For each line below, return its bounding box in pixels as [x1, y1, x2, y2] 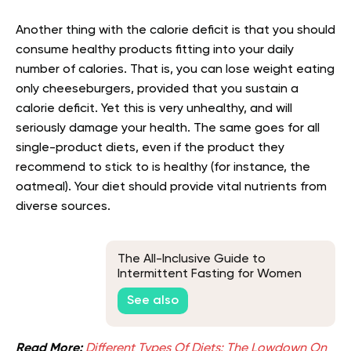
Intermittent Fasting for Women [118, 268, 302, 281]
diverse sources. [16, 200, 110, 213]
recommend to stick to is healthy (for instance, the [16, 161, 310, 174]
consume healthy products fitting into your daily [16, 43, 294, 56]
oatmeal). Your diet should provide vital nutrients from [16, 180, 327, 194]
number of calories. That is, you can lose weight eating [16, 63, 335, 76]
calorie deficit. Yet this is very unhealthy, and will [16, 102, 292, 115]
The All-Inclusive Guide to [118, 253, 266, 266]
